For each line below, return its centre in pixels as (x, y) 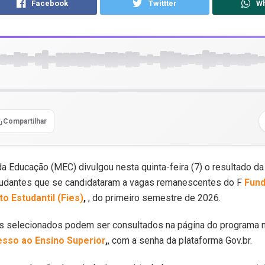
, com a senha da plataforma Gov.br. (180, 240)
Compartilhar (25, 121)
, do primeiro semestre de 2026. (154, 198)
